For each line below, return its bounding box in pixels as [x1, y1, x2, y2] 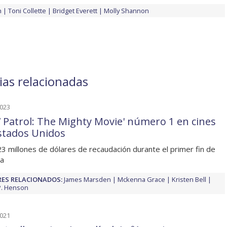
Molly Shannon [104, 6, 149, 16]
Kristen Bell [172, 175, 206, 184]
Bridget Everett [53, 6, 97, 16]
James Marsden [64, 175, 111, 184]
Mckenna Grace [118, 175, 165, 184]
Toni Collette [8, 6, 46, 16]
